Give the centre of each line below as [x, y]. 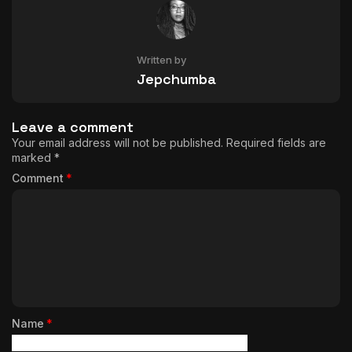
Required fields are [276, 143]
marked [33, 158]
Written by [161, 60]
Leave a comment [73, 127]
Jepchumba [176, 79]
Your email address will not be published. [117, 143]
